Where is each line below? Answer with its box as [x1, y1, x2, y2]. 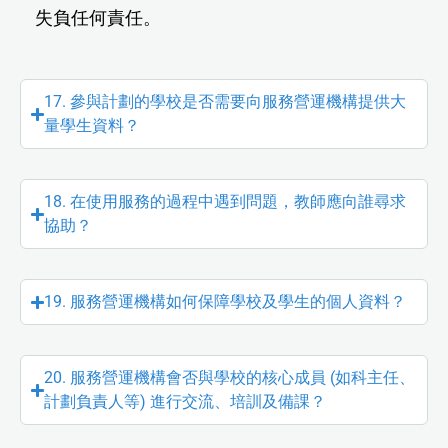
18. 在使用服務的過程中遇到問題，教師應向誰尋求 [44, 192, 407, 212]
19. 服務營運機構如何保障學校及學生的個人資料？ [44, 292, 407, 312]
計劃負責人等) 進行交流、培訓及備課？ [44, 392, 327, 412]
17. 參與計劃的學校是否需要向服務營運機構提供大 [44, 92, 407, 112]
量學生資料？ [44, 116, 141, 136]
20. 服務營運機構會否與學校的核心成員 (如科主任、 [44, 368, 416, 388]
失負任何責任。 [35, 7, 161, 29]
